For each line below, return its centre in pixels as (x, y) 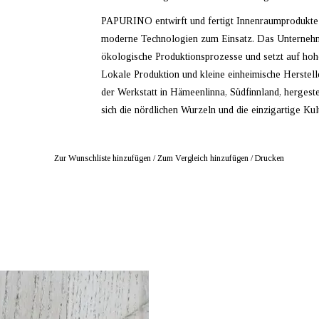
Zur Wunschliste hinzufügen (102, 158)
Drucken (269, 158)
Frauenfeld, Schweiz (55, 292)
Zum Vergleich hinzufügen (204, 158)
